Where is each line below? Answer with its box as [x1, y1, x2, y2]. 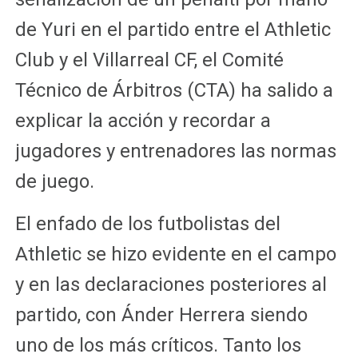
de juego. [14, 169, 94, 193]
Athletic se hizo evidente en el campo [14, 242, 336, 265]
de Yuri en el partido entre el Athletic [14, 18, 331, 41]
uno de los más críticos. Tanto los [14, 333, 301, 356]
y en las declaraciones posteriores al [14, 272, 327, 296]
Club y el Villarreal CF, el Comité [14, 48, 284, 71]
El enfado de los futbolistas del [14, 212, 280, 235]
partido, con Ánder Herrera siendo [14, 303, 308, 326]
